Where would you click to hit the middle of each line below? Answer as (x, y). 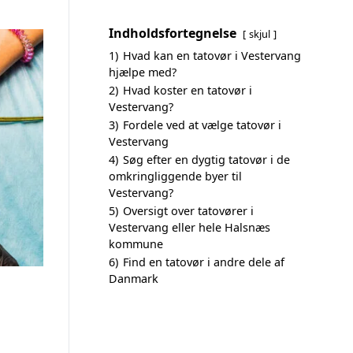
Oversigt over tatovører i (188, 211)
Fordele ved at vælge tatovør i (202, 125)
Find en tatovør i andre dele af (204, 262)
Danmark (134, 279)
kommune (136, 244)
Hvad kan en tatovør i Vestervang (212, 56)
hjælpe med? (143, 72)
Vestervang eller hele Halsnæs (190, 227)
